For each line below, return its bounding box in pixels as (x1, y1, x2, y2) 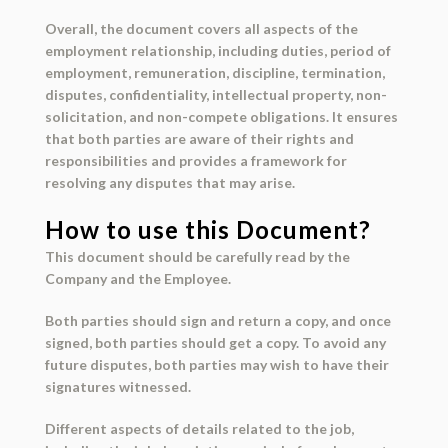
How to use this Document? (44, 215, 371, 245)
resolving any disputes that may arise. (44, 174, 295, 192)
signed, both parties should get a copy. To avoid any (44, 334, 386, 352)
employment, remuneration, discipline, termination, (44, 64, 385, 82)
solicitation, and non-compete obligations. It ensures (44, 108, 398, 126)
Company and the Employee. (44, 270, 231, 288)
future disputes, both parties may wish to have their (44, 356, 389, 374)
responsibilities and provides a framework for (44, 152, 347, 170)
